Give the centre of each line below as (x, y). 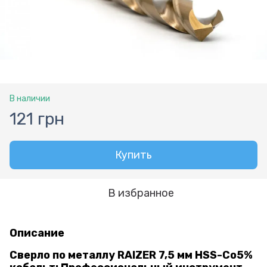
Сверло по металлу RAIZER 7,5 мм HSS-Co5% (131, 255)
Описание (37, 233)
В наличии (30, 98)
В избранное (141, 193)
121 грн (37, 119)
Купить (133, 155)
